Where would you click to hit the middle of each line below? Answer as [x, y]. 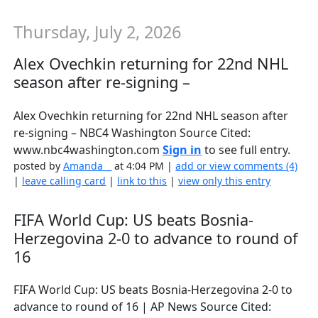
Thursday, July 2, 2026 [98, 32]
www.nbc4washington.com [88, 149]
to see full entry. [246, 149]
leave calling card [64, 180]
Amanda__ [88, 165]
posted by [39, 165]
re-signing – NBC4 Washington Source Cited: [132, 132]
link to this [142, 180]
